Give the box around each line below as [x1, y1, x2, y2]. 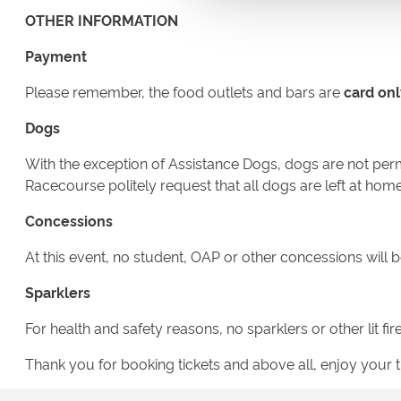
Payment [25, 46, 87, 66]
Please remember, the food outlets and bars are [25, 81, 344, 102]
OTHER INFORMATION [25, 10, 178, 30]
